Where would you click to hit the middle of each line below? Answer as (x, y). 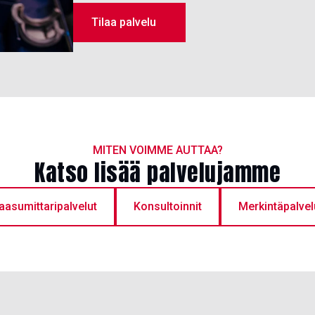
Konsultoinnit (168, 207)
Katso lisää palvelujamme (157, 173)
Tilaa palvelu (124, 22)
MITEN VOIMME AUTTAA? (157, 150)
